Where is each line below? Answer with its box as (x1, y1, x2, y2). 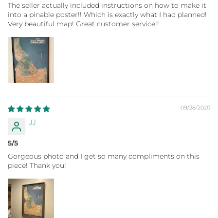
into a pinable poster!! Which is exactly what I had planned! (8, 10, 207, 19)
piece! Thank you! (8, 161, 66, 170)
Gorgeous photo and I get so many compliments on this (8, 151, 200, 161)
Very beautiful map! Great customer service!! (8, 19, 159, 28)
